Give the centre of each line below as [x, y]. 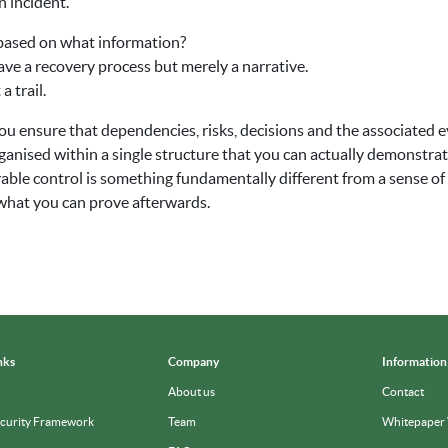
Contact [402, 391]
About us [191, 391]
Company [193, 361]
